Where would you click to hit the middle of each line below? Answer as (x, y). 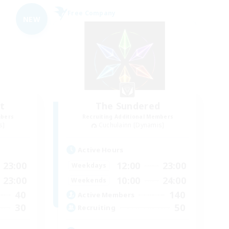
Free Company (92, 13)
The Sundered (128, 106)
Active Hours (101, 150)
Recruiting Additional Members (128, 117)
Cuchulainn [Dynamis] (131, 125)
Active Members (106, 195)
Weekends (89, 180)
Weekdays (89, 166)
